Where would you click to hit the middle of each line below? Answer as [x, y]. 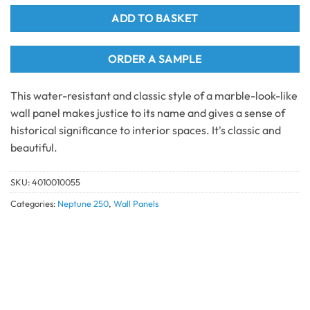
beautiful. [34, 148]
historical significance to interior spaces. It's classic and [146, 130]
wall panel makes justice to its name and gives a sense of [148, 113]
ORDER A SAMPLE [155, 59]
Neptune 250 [83, 204]
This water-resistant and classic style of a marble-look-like [154, 96]
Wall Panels [136, 204]
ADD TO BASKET [155, 18]
